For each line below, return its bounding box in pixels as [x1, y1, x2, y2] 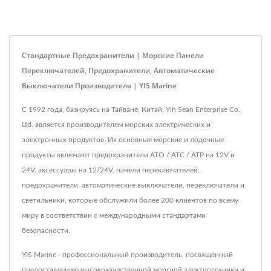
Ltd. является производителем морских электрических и [22, 121, 211, 129]
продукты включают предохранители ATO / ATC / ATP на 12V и [22, 151, 235, 159]
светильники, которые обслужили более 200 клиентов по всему [22, 197, 238, 204]
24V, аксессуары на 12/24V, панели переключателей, [22, 166, 200, 174]
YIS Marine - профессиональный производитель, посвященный [22, 251, 233, 259]
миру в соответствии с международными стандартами [22, 212, 206, 220]
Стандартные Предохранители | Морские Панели [22, 50, 204, 61]
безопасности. [22, 227, 70, 235]
